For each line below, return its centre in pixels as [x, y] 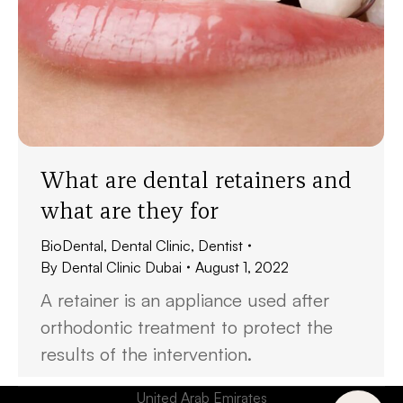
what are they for [130, 210]
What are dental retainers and [196, 180]
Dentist [220, 246]
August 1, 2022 [242, 267]
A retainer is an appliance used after [185, 300]
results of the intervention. [146, 354]
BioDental [72, 246]
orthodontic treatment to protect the [187, 327]
